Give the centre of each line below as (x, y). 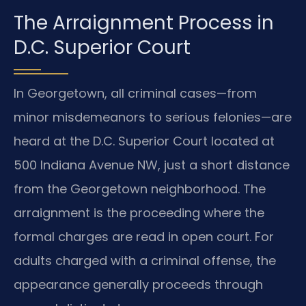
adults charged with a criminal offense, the (145, 260)
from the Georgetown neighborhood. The (140, 189)
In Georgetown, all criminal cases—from (135, 93)
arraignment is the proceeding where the (139, 212)
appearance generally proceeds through (138, 284)
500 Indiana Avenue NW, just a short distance (152, 165)
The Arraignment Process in (144, 23)
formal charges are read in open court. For (144, 236)
